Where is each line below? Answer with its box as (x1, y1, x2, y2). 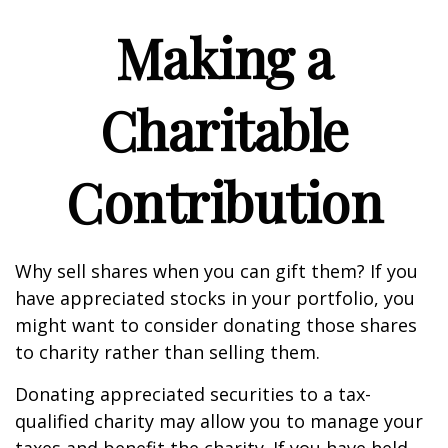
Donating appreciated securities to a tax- (15, 382, 371, 406)
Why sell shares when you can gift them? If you (15, 259, 418, 283)
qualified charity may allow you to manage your (15, 409, 423, 433)
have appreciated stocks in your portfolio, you (15, 286, 415, 310)
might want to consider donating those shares (15, 313, 417, 337)
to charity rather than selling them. (15, 340, 320, 364)
